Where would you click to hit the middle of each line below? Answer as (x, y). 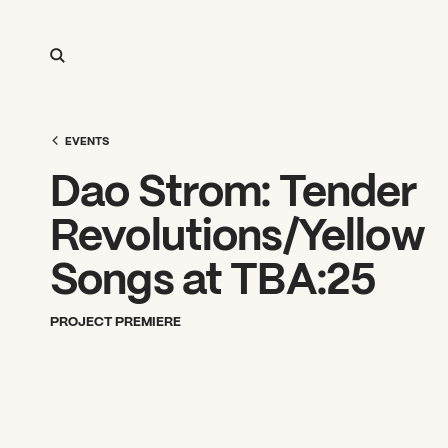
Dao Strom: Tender (233, 187)
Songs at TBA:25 (213, 275)
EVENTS (87, 140)
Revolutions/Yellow (237, 231)
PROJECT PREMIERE (115, 320)
